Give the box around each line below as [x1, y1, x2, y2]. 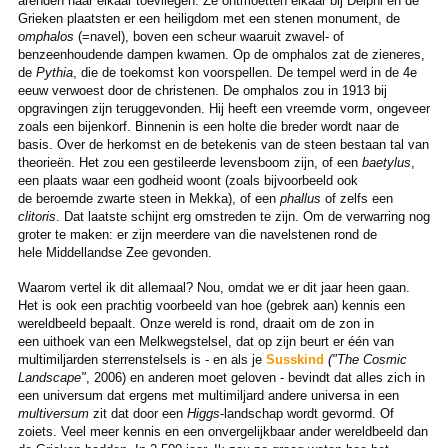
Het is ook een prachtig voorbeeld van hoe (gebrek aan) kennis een [17, 297, 405, 313]
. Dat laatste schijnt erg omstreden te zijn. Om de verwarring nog [55, 208, 430, 224]
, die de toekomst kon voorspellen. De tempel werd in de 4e [72, 64, 417, 80]
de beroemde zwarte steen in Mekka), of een [17, 190, 280, 206]
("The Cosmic [327, 351, 407, 367]
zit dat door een [88, 405, 187, 421]
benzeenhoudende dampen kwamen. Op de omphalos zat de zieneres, [17, 46, 425, 62]
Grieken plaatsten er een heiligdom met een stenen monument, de [17, 10, 400, 26]
